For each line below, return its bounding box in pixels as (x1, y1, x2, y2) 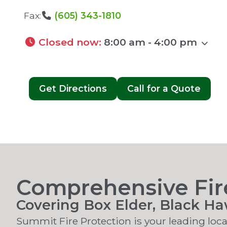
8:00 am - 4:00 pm (104, 36, 197, 49)
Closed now (39, 36, 99, 49)
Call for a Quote (127, 83, 201, 94)
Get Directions (39, 83, 107, 94)
